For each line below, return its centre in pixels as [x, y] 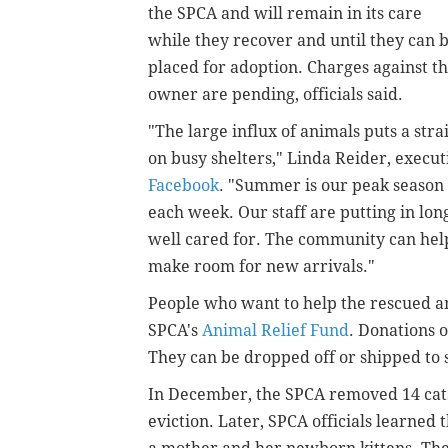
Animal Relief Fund [275, 330]
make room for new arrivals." [263, 266]
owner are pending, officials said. [275, 94]
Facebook [183, 185]
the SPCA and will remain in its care [285, 13]
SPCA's [175, 330]
